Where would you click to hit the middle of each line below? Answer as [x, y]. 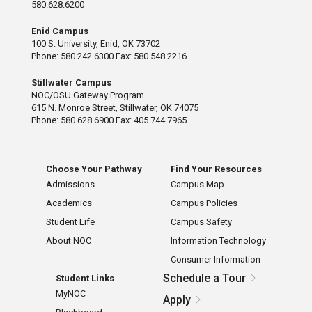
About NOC [68, 241]
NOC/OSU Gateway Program [87, 95]
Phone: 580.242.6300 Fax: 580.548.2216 [109, 56]
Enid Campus [60, 31]
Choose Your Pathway [94, 169]
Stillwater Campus [71, 83]
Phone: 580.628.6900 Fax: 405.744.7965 [109, 120]
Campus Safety [202, 222]
